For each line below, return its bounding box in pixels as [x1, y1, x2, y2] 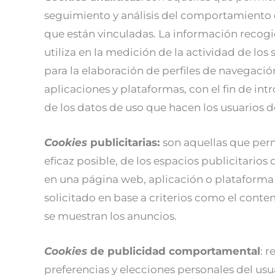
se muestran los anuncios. [44, 210, 177, 222]
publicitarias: [90, 136, 163, 149]
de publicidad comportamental [90, 245, 260, 258]
